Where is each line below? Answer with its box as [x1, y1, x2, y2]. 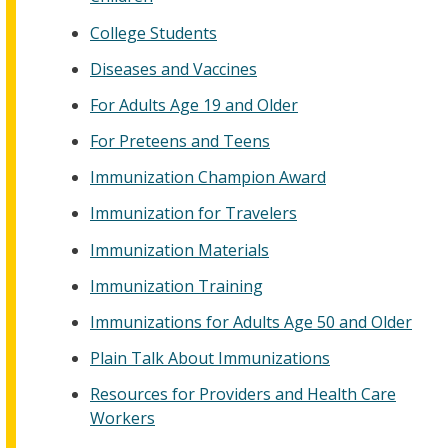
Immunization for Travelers [90, 202, 297, 225]
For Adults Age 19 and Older [90, 93, 298, 116]
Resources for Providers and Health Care [90, 383, 396, 406]
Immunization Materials [90, 238, 269, 261]
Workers [90, 407, 155, 430]
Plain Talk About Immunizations [90, 347, 330, 370]
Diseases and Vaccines [90, 57, 257, 80]
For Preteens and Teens [90, 130, 270, 153]
